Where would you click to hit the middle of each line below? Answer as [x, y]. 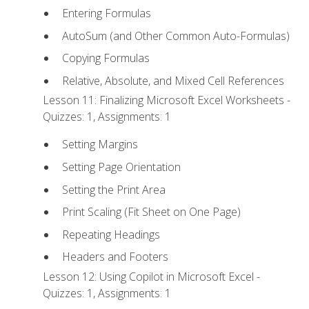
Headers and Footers [115, 257]
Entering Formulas [106, 13]
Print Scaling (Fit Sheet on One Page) [151, 212]
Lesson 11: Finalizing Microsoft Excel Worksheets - [167, 100]
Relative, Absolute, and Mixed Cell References [173, 80]
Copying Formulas [106, 58]
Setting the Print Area [113, 189]
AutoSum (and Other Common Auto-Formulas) [176, 36]
